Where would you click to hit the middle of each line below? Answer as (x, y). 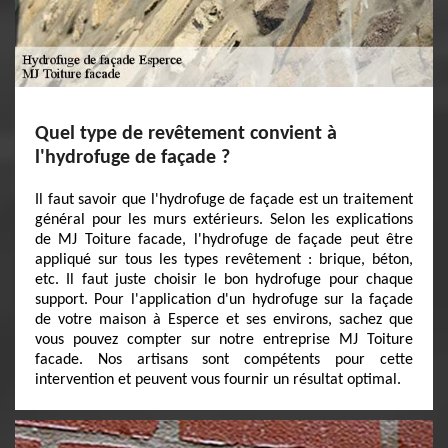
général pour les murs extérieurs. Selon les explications (224, 220)
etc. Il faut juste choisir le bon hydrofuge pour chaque (224, 280)
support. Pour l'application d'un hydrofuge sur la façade (224, 300)
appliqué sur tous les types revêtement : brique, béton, (224, 260)
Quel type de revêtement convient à (186, 134)
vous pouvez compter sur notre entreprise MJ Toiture (224, 340)
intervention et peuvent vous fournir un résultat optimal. (218, 380)
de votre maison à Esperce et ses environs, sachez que (224, 320)
